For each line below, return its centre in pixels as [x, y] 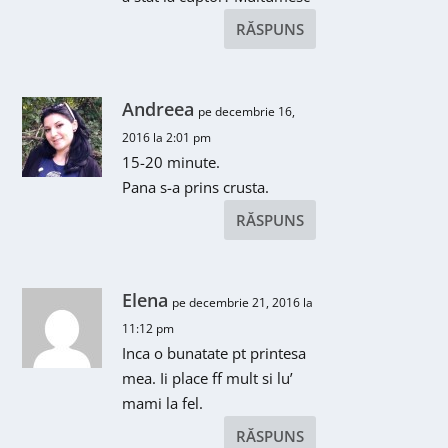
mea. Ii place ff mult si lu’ [208, 377]
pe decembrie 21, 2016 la [243, 302]
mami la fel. [163, 402]
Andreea [158, 108]
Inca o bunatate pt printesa [214, 352]
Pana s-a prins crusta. [196, 186]
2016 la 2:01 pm [167, 137]
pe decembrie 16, [247, 111]
